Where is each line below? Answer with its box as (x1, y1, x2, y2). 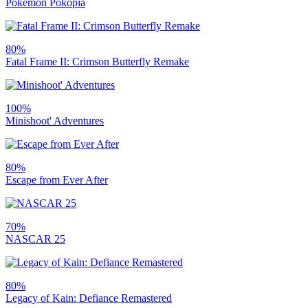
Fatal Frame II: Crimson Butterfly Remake (5, 55, 189, 67)
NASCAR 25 (5, 232, 65, 245)
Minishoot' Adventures (5, 114, 104, 126)
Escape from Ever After (5, 173, 108, 186)
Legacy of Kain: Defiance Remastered (5, 291, 172, 304)
